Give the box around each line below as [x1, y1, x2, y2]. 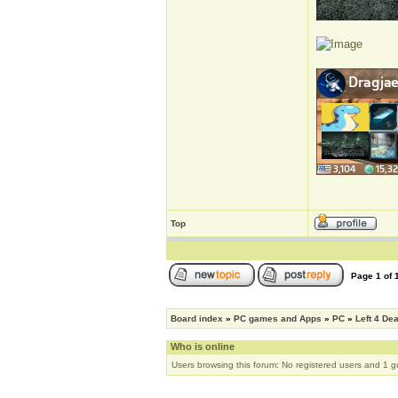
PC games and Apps [234, 314, 322, 323]
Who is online [171, 341, 235, 352]
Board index [171, 314, 223, 323]
